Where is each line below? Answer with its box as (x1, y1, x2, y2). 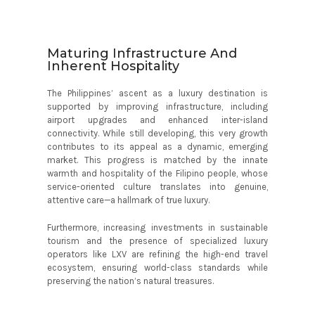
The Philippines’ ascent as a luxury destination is (47, 88, 268, 99)
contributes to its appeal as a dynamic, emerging (47, 141, 268, 153)
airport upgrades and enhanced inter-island (47, 115, 268, 126)
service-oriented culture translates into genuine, (47, 181, 268, 193)
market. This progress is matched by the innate (47, 155, 268, 166)
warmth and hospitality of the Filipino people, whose (47, 168, 268, 179)
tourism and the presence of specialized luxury (47, 236, 268, 247)
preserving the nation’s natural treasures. (47, 276, 214, 287)
